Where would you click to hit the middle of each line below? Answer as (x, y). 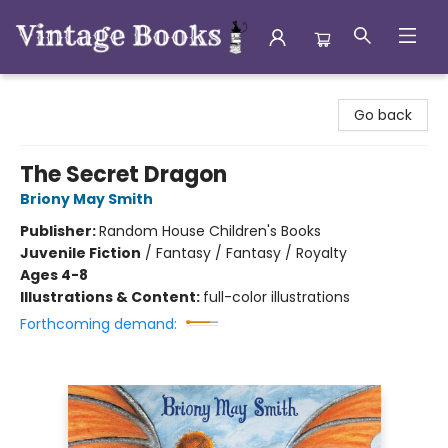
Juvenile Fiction (80, 253)
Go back (383, 115)
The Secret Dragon (123, 174)
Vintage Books (64, 93)
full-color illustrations (276, 297)
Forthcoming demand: (98, 324)
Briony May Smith (86, 199)
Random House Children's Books (210, 231)
